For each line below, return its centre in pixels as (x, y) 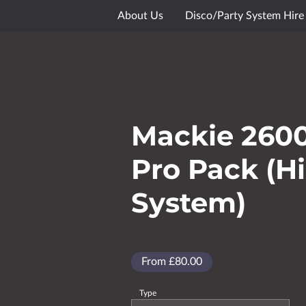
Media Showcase (161, 28)
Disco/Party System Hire (245, 16)
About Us (140, 16)
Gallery (240, 28)
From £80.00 (172, 262)
